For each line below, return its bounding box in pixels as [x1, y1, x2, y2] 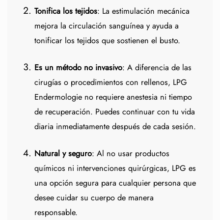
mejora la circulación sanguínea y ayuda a [34, 20, 179, 32]
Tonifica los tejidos [34, 5, 97, 17]
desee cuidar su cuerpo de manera [34, 192, 154, 204]
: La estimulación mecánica [97, 5, 190, 17]
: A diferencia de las [122, 62, 192, 74]
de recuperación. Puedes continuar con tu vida [34, 106, 195, 118]
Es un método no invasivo [34, 62, 122, 74]
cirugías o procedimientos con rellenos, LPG [34, 77, 187, 88]
